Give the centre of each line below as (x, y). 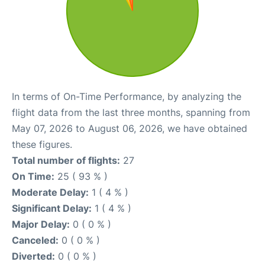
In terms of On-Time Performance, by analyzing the (127, 96)
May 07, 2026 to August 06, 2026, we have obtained (130, 128)
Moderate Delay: (50, 192)
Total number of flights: (66, 160)
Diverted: (33, 256)
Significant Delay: (52, 208)
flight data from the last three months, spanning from (131, 112)
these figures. (42, 144)
